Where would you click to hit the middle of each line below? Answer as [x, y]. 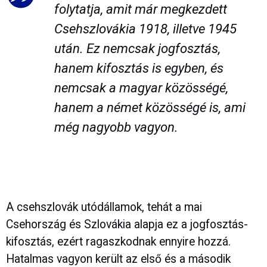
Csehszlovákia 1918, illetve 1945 [145, 28]
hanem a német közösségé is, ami [150, 107]
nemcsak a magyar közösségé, [141, 87]
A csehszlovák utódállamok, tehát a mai [104, 207]
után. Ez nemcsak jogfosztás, [137, 48]
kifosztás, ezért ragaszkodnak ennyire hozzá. [118, 241]
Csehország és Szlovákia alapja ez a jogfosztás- [127, 224]
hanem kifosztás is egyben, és [139, 68]
